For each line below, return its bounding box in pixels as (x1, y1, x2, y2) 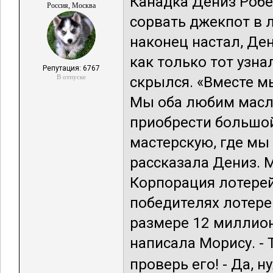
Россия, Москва (47, 1, 96, 10)
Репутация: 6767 (43, 64, 100, 73)
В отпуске (57, 73, 86, 80)
